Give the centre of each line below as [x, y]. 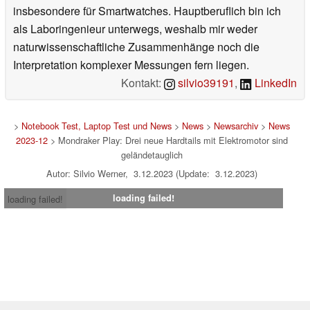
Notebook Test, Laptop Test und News [96, 125]
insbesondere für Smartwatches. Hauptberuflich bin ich [147, 10]
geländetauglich [152, 154]
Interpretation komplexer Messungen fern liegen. [131, 64]
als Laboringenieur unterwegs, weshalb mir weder [135, 28]
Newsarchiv [236, 125]
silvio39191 [205, 82]
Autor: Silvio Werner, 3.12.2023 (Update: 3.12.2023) [152, 173]
